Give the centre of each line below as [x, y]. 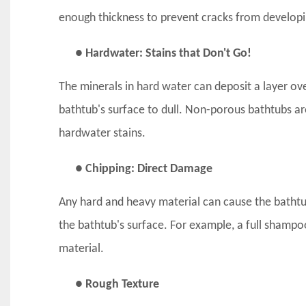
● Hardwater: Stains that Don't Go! [163, 53]
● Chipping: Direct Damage [143, 169]
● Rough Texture [117, 284]
